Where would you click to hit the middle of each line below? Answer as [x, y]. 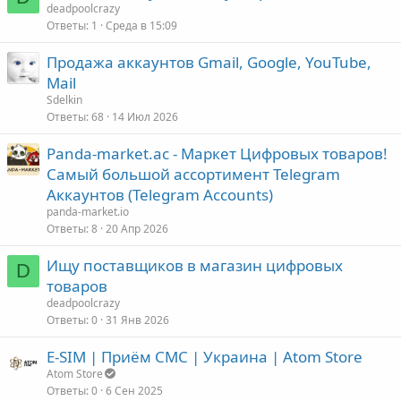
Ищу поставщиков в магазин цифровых [195, 265]
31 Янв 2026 [137, 320]
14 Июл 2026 [145, 116]
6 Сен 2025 [134, 390]
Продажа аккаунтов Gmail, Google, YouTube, [209, 62]
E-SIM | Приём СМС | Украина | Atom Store [205, 356]
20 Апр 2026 [137, 228]
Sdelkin [64, 99]
